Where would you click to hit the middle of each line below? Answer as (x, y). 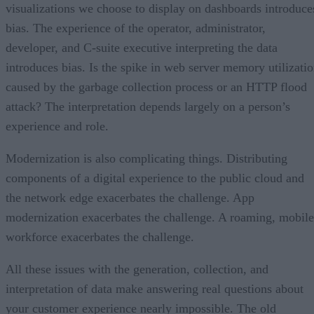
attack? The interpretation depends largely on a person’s (148, 106)
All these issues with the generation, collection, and (137, 269)
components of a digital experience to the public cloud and (155, 178)
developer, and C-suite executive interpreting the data (142, 47)
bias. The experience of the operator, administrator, (136, 28)
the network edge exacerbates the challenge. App (130, 197)
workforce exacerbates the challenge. (100, 237)
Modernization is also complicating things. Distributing (146, 158)
